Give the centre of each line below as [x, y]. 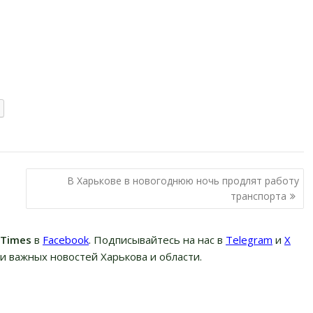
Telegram [249, 240]
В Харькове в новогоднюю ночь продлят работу [183, 180]
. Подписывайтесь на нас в [157, 240]
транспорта [258, 196]
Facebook [66, 240]
